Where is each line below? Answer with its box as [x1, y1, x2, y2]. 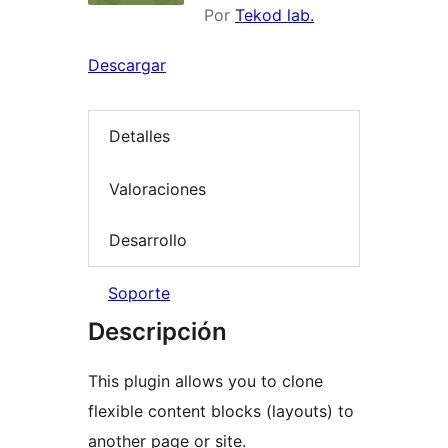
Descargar [88, 55, 166, 75]
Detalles [109, 126, 170, 147]
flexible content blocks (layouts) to [88, 400, 354, 421]
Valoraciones [109, 178, 206, 199]
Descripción [88, 316, 227, 346]
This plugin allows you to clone [88, 370, 323, 391]
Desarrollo [109, 230, 187, 251]
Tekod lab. [235, 5, 314, 25]
